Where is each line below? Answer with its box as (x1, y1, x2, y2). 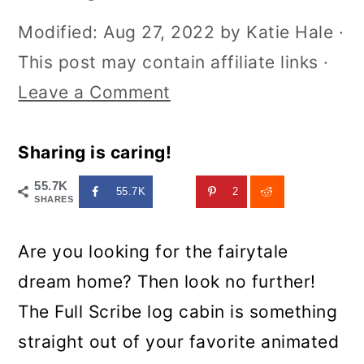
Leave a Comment (18, 82, 171, 102)
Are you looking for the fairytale (18, 241, 288, 262)
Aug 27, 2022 (103, 22, 215, 42)
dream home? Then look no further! (18, 271, 316, 292)
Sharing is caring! (18, 142, 172, 162)
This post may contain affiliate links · (18, 52, 329, 72)
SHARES (34, 194, 74, 204)
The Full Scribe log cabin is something (18, 301, 338, 323)
